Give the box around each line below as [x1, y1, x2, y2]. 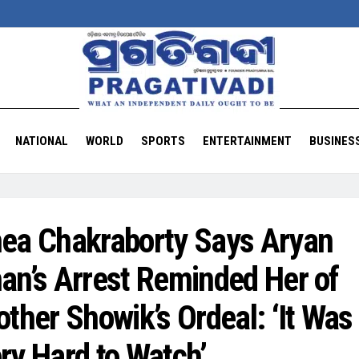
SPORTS [140, 134, 185, 148]
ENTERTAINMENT [202, 134, 292, 148]
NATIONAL [14, 134, 68, 148]
